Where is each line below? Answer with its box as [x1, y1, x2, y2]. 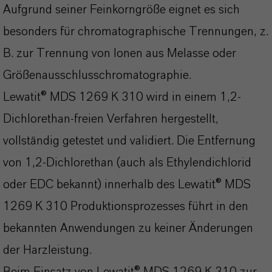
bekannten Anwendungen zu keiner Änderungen [3, 222, 253, 234]
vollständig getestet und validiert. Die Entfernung [3, 135, 256, 147]
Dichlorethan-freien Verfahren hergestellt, [3, 113, 219, 125]
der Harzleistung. [3, 244, 92, 256]
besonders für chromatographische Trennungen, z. [3, 25, 268, 38]
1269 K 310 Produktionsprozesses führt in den [3, 200, 248, 212]
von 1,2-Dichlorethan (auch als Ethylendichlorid [3, 157, 251, 169]
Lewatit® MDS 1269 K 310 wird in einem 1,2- [3, 91, 241, 103]
